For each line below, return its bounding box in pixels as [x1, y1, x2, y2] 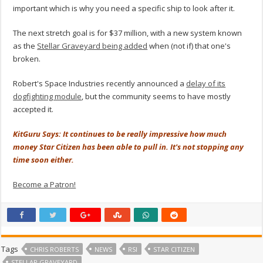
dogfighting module [13, 90, 82, 102]
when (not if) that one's [147, 40, 231, 51]
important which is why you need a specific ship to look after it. [13, 2, 235, 14]
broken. [13, 53, 41, 64]
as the [13, 40, 38, 51]
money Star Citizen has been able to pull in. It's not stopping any [13, 141, 244, 152]
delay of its [186, 77, 226, 89]
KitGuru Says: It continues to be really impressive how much [13, 128, 227, 139]
